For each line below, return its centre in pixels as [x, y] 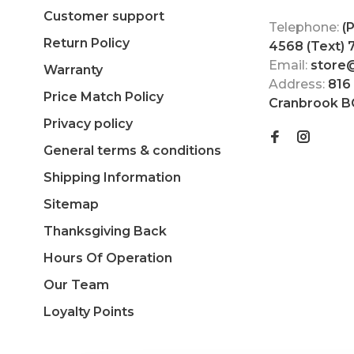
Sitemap [71, 204]
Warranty [73, 70]
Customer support [104, 16]
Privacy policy [88, 123]
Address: [298, 84]
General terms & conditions [132, 150]
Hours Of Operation [108, 258]
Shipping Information [112, 177]
